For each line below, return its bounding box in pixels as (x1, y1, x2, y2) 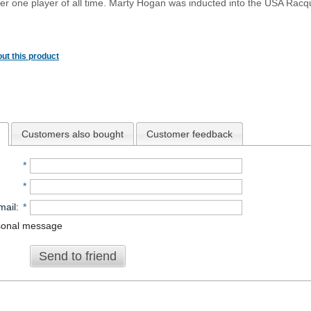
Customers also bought (21, 128, 124, 140)
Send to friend (38, 249, 117, 263)
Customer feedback (146, 128, 233, 140)
